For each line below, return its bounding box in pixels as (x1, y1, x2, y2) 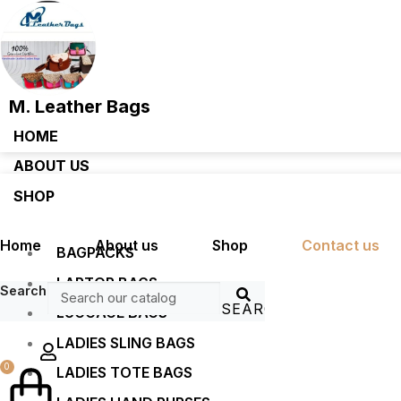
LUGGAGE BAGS (56, 303, 167, 322)
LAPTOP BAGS (56, 273, 158, 292)
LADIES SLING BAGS (56, 333, 195, 352)
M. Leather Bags (9, 95, 150, 117)
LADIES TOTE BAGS (56, 363, 192, 382)
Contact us (302, 236, 380, 255)
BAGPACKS (56, 243, 134, 262)
